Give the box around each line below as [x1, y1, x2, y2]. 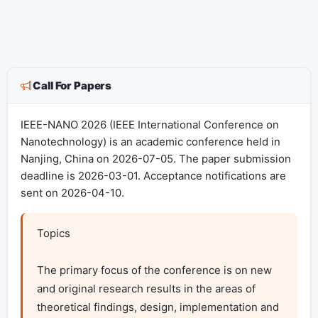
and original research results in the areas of [36, 282, 256, 296]
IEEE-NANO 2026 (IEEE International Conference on [20, 118, 279, 132]
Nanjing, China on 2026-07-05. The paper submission [20, 152, 291, 166]
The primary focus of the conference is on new [36, 263, 272, 278]
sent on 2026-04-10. [20, 186, 124, 200]
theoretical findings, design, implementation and [36, 300, 279, 314]
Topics [36, 226, 70, 241]
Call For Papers [31, 78, 112, 92]
